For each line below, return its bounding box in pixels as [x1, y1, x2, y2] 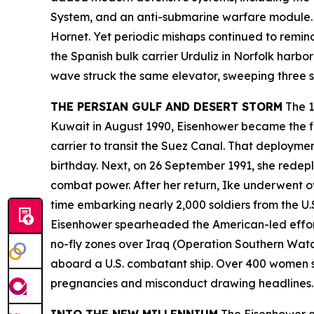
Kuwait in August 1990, [50, 119, 177, 133]
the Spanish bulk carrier [50, 49, 181, 63]
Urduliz [181, 49, 219, 63]
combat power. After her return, [50, 178, 222, 192]
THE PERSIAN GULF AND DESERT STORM [50, 100, 282, 114]
